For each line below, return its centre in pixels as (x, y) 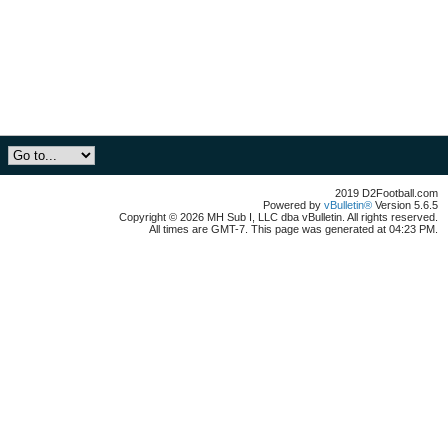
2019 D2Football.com (386, 193)
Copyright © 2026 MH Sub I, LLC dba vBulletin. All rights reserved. (278, 217)
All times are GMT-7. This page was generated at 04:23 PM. (293, 229)
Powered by (293, 205)
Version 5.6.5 (405, 205)
